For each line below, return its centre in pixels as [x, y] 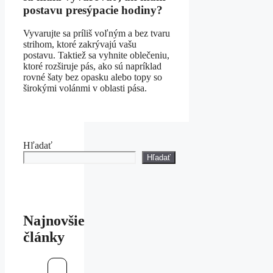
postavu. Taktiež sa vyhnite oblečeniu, [96, 55]
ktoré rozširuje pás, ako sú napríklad [92, 66]
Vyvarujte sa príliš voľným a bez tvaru [97, 34]
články [44, 237]
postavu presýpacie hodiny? [93, 10]
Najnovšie [54, 221]
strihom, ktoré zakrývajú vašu [80, 44]
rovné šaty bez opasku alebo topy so [93, 77]
